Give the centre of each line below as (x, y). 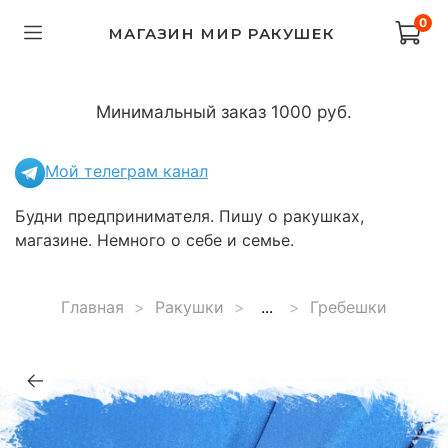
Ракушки (189, 306)
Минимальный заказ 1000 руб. (224, 111)
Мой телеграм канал (126, 171)
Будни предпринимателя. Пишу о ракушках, (189, 215)
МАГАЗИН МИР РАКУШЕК (221, 33)
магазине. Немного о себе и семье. (154, 239)
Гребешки (348, 306)
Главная (92, 306)
